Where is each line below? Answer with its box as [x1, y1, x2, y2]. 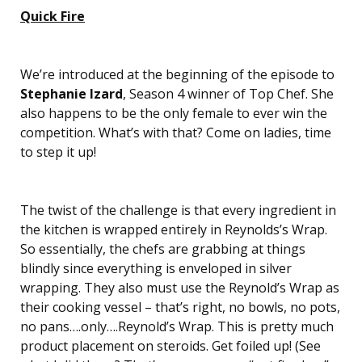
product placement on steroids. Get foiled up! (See [20, 336, 321, 355]
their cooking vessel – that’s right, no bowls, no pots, [20, 297, 340, 316]
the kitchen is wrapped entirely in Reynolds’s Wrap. [20, 220, 327, 238]
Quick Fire [20, 6, 85, 25]
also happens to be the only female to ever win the [20, 103, 327, 122]
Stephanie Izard [20, 84, 123, 103]
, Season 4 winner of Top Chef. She [123, 84, 334, 103]
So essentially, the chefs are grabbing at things [20, 239, 305, 258]
